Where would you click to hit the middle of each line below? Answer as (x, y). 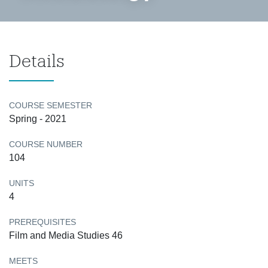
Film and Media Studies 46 (66, 235)
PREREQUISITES (42, 222)
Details (37, 60)
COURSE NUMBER (46, 144)
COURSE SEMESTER (51, 105)
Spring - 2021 (38, 119)
